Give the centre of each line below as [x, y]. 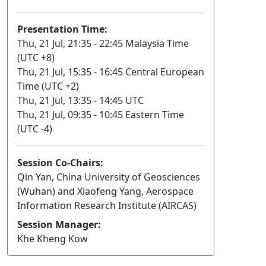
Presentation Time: [62, 29]
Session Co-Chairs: [60, 163]
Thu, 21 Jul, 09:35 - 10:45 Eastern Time [101, 115]
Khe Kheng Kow [53, 239]
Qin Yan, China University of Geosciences [109, 177]
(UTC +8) [36, 58]
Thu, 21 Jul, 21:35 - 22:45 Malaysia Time [103, 44]
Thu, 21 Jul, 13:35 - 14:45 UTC [80, 101]
